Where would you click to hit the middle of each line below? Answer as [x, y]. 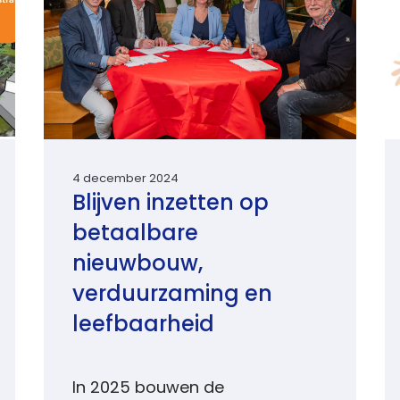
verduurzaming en [172, 296]
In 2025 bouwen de [148, 389]
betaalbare [135, 235]
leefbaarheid [143, 326]
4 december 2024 [125, 179]
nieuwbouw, [137, 265]
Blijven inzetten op [170, 204]
